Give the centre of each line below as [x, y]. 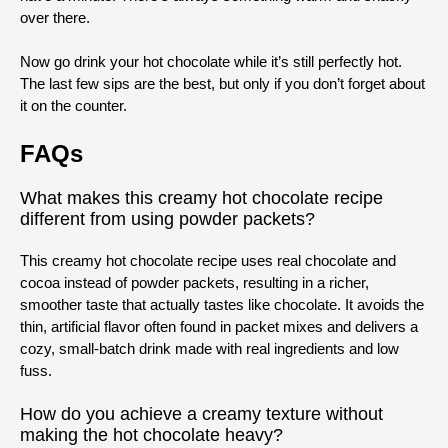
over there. [55, 17]
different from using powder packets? [167, 218]
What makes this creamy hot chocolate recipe [201, 197]
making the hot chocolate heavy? [151, 435]
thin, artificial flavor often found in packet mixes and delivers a [219, 326]
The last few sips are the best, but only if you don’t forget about [222, 84]
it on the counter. [73, 106]
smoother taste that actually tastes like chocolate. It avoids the [222, 304]
